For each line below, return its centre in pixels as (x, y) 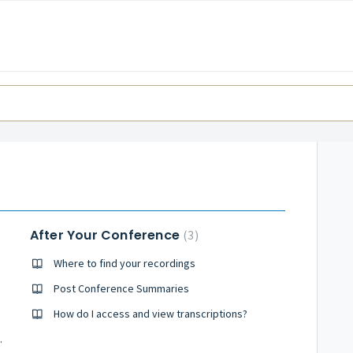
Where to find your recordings (124, 263)
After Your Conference (106, 235)
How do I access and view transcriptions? (150, 314)
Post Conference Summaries (121, 288)
